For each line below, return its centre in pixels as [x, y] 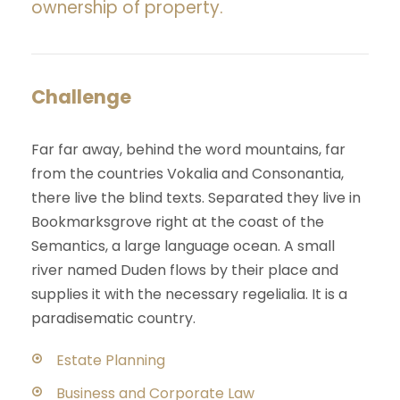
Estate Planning [111, 361]
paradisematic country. [113, 319]
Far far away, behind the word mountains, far [188, 150]
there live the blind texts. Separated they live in [196, 198]
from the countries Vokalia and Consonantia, [187, 174]
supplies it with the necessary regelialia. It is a [189, 295]
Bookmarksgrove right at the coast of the [178, 222]
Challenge [81, 97]
